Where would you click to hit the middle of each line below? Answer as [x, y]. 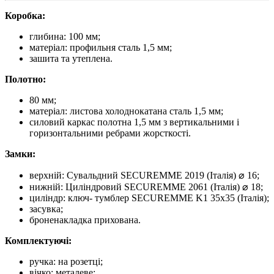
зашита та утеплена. [71, 58]
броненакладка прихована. [85, 220]
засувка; [46, 209]
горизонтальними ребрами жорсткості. [110, 133]
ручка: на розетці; [66, 261]
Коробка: [25, 15]
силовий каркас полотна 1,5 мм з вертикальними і [134, 122]
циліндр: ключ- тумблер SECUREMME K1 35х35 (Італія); [149, 198]
